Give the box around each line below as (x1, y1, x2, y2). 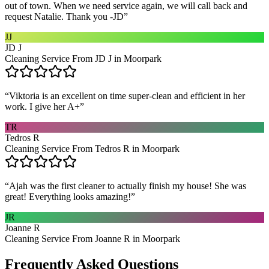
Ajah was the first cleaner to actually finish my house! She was (9, 180, 246, 191)
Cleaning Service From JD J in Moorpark (5, 53, 162, 64)
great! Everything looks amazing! (5, 191, 131, 202)
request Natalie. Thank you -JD (5, 11, 124, 22)
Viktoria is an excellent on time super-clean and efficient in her (9, 90, 245, 101)
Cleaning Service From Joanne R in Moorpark (5, 233, 180, 244)
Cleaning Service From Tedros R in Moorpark (5, 143, 180, 154)
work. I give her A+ (5, 101, 80, 112)
